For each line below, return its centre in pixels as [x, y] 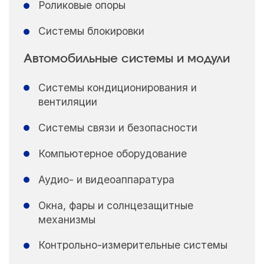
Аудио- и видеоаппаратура [106, 179]
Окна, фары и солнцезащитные [115, 205]
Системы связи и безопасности [118, 127]
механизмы [67, 219]
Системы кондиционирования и [117, 87]
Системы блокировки [91, 31]
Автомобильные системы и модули [126, 59]
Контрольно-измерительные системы [133, 245]
